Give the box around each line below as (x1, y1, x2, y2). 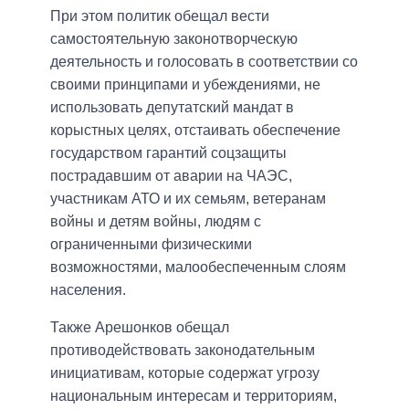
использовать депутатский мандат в (50, 100, 294, 116)
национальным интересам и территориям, (50, 388, 337, 404)
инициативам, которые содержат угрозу (50, 365, 320, 382)
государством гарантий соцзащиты (50, 145, 287, 162)
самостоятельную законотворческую (50, 31, 298, 47)
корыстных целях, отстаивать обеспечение (50, 122, 341, 139)
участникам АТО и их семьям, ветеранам (50, 191, 326, 207)
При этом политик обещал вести (50, 8, 269, 25)
